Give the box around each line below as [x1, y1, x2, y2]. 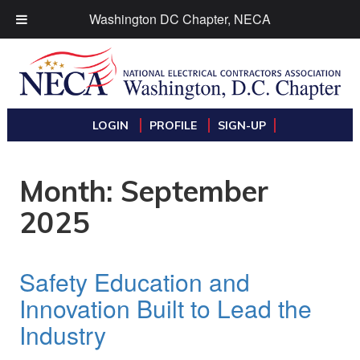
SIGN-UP [217, 117, 266, 133]
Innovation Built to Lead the [18, 291, 312, 326]
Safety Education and [18, 264, 250, 300]
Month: [18, 173, 121, 210]
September [120, 173, 268, 210]
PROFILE [149, 117, 200, 133]
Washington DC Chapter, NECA [89, 10, 271, 28]
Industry [18, 317, 106, 353]
